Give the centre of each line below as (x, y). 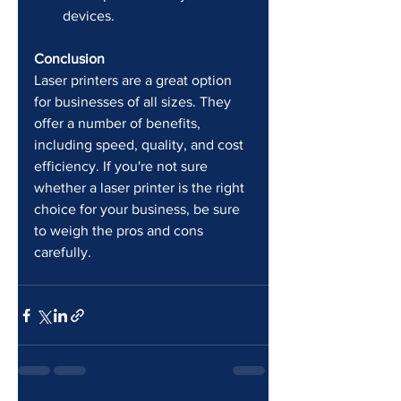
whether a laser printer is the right (141, 188)
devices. (89, 16)
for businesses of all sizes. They (134, 102)
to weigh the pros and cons (120, 231)
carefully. (63, 252)
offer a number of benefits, (119, 124)
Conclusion (69, 59)
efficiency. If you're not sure (123, 166)
